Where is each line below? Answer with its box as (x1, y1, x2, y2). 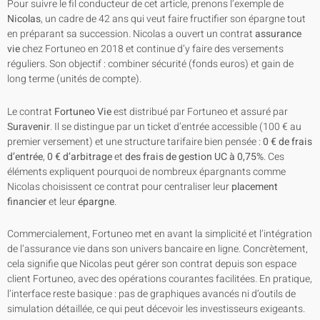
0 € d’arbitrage (47, 149, 112, 164)
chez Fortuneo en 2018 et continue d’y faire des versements (20, 41, 284, 57)
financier (7, 194, 46, 209)
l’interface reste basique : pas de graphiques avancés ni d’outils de (7, 286, 296, 302)
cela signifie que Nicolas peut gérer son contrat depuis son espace (7, 256, 296, 272)
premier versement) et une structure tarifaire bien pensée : (7, 134, 263, 149)
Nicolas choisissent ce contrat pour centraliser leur (7, 179, 231, 194)
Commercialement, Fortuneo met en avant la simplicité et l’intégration (7, 226, 312, 242)
